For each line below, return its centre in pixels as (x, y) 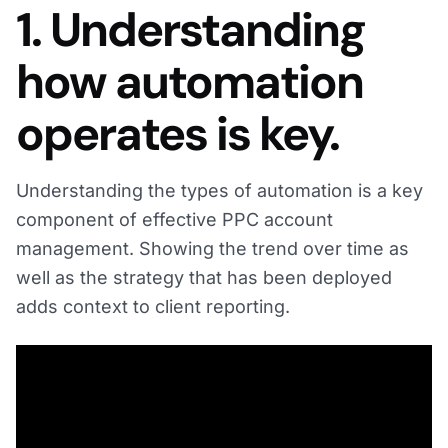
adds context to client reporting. (153, 307)
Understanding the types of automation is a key (219, 191)
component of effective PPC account (174, 220)
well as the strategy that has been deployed (204, 278)
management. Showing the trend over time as (212, 249)
